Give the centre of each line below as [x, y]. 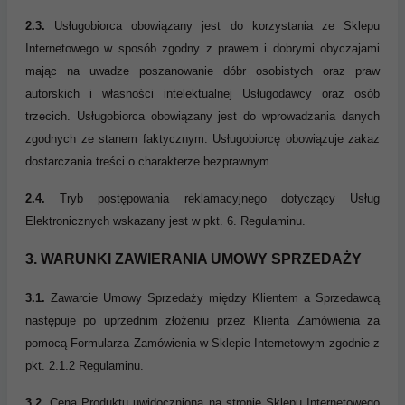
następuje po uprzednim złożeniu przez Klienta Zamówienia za [202, 321]
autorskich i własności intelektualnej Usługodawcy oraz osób [202, 94]
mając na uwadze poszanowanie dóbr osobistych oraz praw [202, 71]
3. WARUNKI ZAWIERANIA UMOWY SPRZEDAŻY [193, 259]
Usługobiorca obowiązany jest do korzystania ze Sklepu [217, 26]
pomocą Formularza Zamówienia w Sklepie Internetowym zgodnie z [202, 344]
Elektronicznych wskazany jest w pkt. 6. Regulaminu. [165, 221]
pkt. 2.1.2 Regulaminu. [85, 366]
